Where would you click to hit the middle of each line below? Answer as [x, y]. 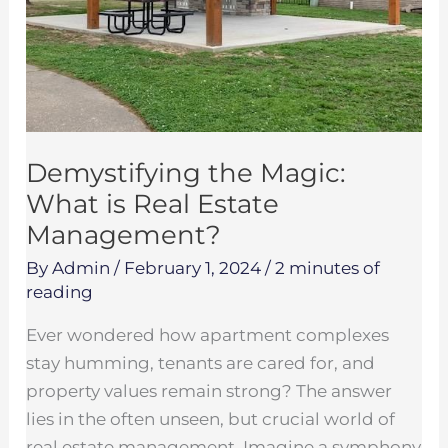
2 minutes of [328, 267]
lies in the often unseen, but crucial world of [211, 418]
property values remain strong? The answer [209, 390]
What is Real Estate [153, 203]
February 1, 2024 [195, 267]
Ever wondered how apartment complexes [208, 334]
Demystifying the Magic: [186, 172]
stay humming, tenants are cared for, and [201, 362]
